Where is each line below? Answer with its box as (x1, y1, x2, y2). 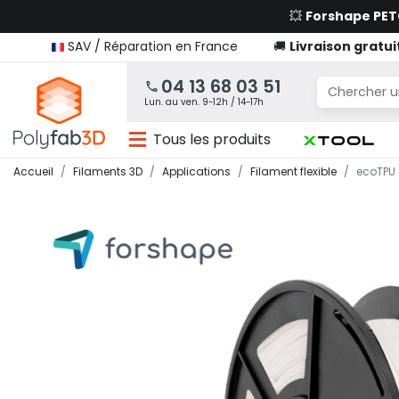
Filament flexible (250, 164, 337, 179)
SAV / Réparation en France (64, 37, 241, 55)
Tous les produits (153, 129, 272, 150)
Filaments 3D (73, 164, 142, 179)
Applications (162, 164, 231, 179)
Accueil (13, 164, 53, 179)
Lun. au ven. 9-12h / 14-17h (144, 96, 264, 108)
